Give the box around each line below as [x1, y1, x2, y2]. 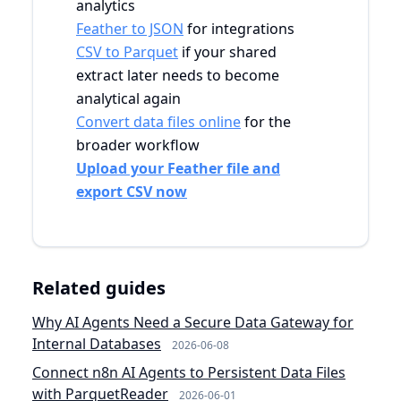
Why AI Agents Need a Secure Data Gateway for [32, 311, 354, 332]
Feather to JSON [76, 18, 183, 38]
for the [241, 111, 291, 132]
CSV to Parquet [76, 41, 178, 62]
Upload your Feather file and [76, 158, 280, 178]
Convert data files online [76, 111, 241, 132]
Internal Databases [32, 333, 161, 354]
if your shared [178, 41, 277, 62]
